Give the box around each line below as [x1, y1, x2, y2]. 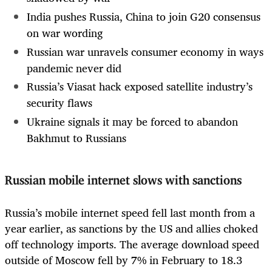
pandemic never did [27, 58, 121, 77]
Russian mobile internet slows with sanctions [5, 174, 245, 187]
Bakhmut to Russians [27, 128, 126, 147]
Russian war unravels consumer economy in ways [27, 42, 263, 61]
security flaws [27, 93, 92, 112]
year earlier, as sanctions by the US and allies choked [5, 219, 258, 238]
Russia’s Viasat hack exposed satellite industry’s [27, 77, 253, 96]
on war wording [27, 23, 103, 42]
